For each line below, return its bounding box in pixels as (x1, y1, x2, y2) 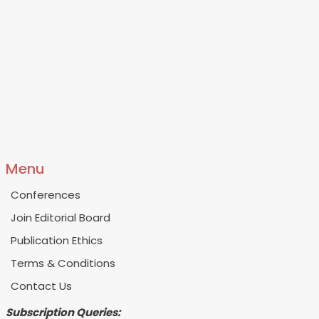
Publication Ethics (11, 233, 103, 249)
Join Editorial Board (11, 210, 110, 226)
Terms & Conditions (11, 256, 115, 271)
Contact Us (11, 278, 72, 294)
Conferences (11, 187, 80, 203)
